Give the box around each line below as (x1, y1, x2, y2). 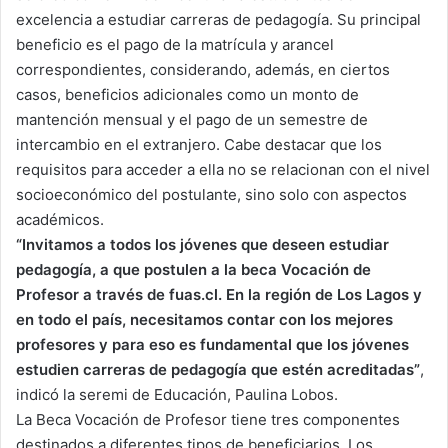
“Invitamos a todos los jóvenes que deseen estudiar (16, 235, 389, 255)
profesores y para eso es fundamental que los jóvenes (16, 335, 409, 355)
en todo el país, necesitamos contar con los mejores (16, 310, 393, 330)
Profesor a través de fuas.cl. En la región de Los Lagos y (16, 285, 422, 305)
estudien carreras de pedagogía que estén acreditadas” (16, 360, 420, 380)
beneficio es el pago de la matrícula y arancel (16, 35, 334, 55)
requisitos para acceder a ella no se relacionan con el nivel (16, 160, 430, 180)
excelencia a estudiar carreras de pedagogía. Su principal (16, 10, 421, 30)
